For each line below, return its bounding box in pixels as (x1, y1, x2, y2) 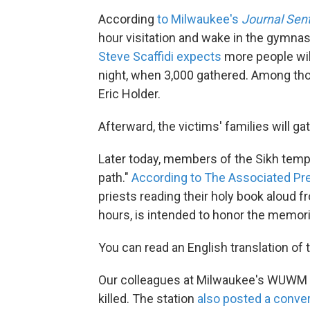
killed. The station (98, 291, 197, 306)
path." (98, 170, 131, 185)
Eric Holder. (98, 86, 161, 101)
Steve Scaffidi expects (98, 48, 221, 64)
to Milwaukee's (157, 11, 241, 26)
